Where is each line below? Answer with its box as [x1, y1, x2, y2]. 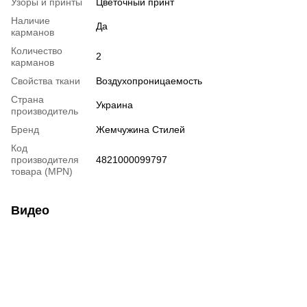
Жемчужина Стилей [96, 124, 185, 136]
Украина [96, 99, 133, 111]
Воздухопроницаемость [96, 75, 202, 87]
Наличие [11, 15, 50, 27]
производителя [11, 154, 79, 166]
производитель [11, 106, 78, 117]
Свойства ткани [11, 75, 80, 87]
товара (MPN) [11, 166, 73, 177]
